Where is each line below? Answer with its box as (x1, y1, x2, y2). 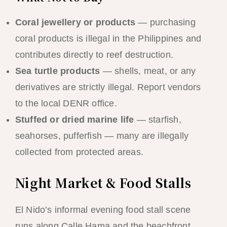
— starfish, (134, 115, 181, 125)
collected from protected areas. (15, 147, 143, 158)
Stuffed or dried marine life (15, 115, 134, 125)
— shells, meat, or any (100, 66, 196, 77)
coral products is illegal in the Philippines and (15, 33, 202, 44)
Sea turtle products (15, 66, 100, 77)
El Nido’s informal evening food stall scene (15, 205, 191, 215)
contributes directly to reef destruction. (15, 50, 173, 60)
